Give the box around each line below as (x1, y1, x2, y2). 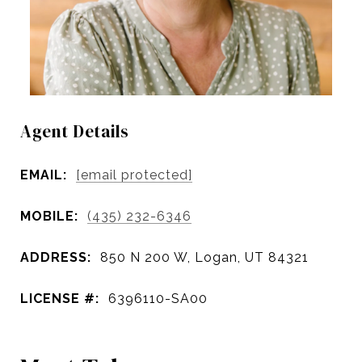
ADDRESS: (20, 249, 91, 265)
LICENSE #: (20, 290, 99, 306)
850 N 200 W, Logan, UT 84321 (100, 249, 309, 265)
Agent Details (20, 120, 129, 143)
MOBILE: (20, 208, 78, 224)
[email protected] (76, 166, 192, 183)
